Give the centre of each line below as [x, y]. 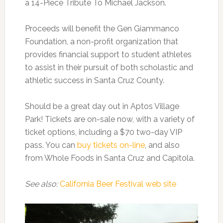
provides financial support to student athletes [108, 54]
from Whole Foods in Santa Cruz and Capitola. [110, 158]
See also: [42, 184]
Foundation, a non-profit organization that [101, 41]
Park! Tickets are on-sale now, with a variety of [110, 119]
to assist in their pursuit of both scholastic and [109, 67]
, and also [162, 145]
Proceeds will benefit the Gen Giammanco [102, 28]
